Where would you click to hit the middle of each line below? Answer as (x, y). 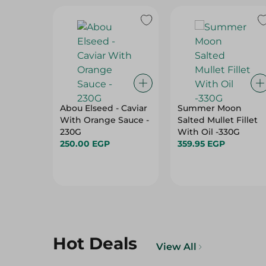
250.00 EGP (85, 144)
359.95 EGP (201, 144)
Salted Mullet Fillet (217, 120)
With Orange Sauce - (104, 120)
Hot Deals (95, 243)
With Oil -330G (208, 132)
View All (176, 247)
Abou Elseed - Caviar (104, 108)
